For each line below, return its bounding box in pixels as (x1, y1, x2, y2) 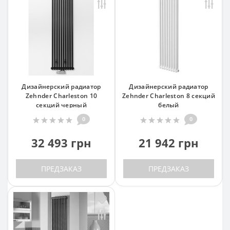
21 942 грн (139, 135, 199, 151)
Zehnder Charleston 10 (25, 91, 98, 101)
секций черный (36, 101, 87, 110)
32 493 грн (31, 135, 91, 151)
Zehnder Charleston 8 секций (122, 91, 216, 101)
